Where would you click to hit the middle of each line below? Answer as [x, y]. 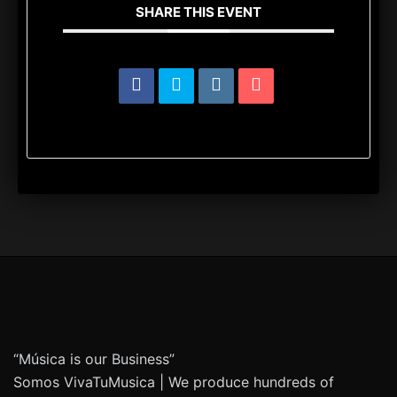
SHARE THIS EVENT [198, 12]
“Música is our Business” [94, 359]
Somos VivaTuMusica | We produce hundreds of [174, 382]
